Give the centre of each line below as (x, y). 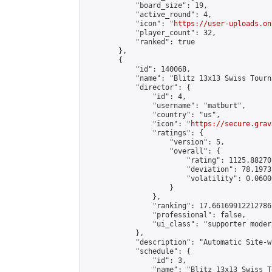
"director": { (138, 87)
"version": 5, (155, 142)
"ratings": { (144, 133)
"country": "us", (152, 115)
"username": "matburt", (165, 106)
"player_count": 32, (150, 33)
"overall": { (152, 151)
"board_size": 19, (146, 5)
